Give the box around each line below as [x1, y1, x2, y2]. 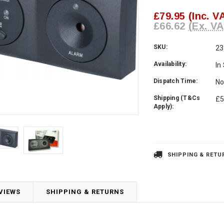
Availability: [153, 60, 187, 68]
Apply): [153, 103, 174, 110]
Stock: [153, 132, 173, 139]
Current [153, 123, 177, 130]
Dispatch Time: [153, 77, 198, 85]
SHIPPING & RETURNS [45, 187, 124, 195]
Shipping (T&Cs [153, 94, 200, 102]
